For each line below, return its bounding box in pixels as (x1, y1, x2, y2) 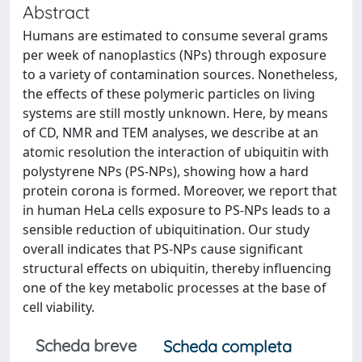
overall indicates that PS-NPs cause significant (23, 240, 303, 258)
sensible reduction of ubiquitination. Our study (23, 221, 309, 238)
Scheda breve (36, 335, 137, 356)
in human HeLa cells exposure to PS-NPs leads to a (23, 201, 330, 219)
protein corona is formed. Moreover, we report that (23, 182, 337, 200)
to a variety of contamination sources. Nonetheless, (23, 65, 338, 83)
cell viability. (23, 298, 95, 316)
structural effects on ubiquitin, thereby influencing (23, 259, 331, 277)
